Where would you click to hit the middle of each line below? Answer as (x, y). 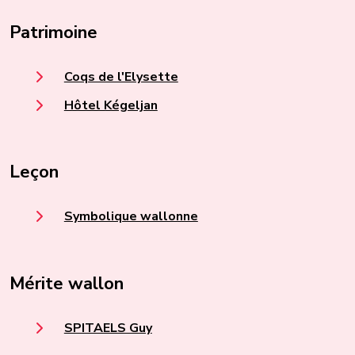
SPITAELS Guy (108, 328)
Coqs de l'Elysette (121, 76)
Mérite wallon (67, 283)
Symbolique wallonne (131, 217)
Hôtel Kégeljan (111, 105)
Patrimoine (53, 32)
